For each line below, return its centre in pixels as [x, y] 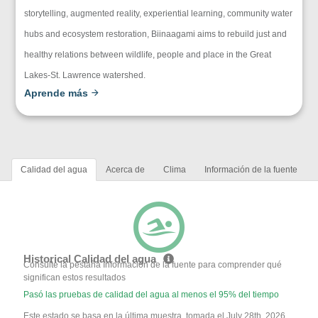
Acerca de [125, 169]
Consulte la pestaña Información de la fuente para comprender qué [153, 264]
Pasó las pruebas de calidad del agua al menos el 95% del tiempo [152, 294]
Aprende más [58, 93]
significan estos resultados [75, 277]
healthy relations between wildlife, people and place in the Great [148, 54]
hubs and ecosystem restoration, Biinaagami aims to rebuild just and [156, 34]
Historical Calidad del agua [92, 258]
